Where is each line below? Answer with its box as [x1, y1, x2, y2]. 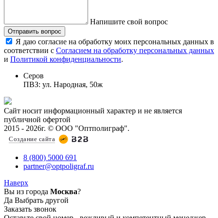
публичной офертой [4, 115, 71, 124]
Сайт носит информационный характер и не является [4, 107, 182, 115]
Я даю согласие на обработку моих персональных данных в [16, 37, 214, 46]
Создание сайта [9, 135, 55, 143]
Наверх [4, 179, 28, 187]
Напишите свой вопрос [90, 18, 168, 26]
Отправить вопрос [8, 28, 61, 36]
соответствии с [4, 46, 56, 55]
